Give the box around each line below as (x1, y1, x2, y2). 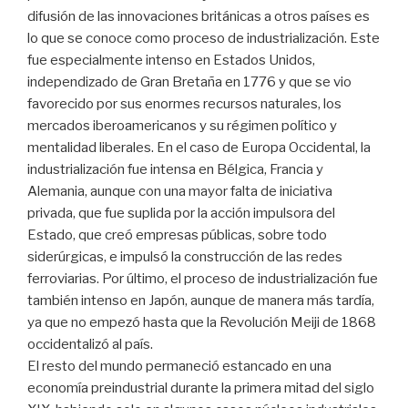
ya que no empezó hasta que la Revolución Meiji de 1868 (27, 314, 376, 331)
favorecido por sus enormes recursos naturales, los (27, 96, 342, 113)
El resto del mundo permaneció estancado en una (27, 358, 331, 375)
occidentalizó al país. (27, 336, 153, 353)
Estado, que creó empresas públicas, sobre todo (27, 227, 327, 244)
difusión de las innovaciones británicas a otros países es (27, 8, 370, 25)
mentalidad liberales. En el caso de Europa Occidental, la (27, 139, 371, 157)
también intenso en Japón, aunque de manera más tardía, (27, 292, 374, 310)
